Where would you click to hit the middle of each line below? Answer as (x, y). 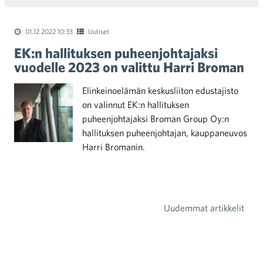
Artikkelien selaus (59, 223)
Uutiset (99, 31)
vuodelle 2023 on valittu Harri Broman (129, 67)
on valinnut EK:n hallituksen (136, 104)
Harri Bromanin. (114, 147)
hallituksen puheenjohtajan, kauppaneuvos (165, 133)
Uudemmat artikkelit (204, 208)
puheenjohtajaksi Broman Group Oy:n (156, 119)
